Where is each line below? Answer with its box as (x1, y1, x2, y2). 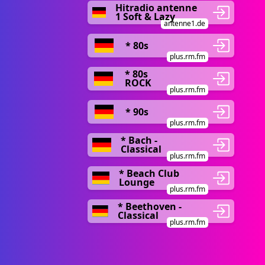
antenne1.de (164, 18, 205, 28)
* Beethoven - (118, 200, 182, 213)
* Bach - (120, 134, 157, 147)
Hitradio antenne (115, 1, 197, 14)
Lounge (118, 176, 154, 189)
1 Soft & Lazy (115, 10, 175, 23)
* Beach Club (118, 167, 179, 180)
